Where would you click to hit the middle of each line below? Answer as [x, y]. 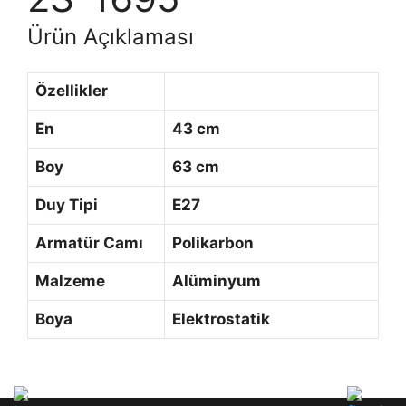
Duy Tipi [67, 204]
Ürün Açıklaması [111, 36]
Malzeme [70, 280]
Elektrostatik [221, 319]
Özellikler [72, 90]
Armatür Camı [89, 242]
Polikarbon [213, 242]
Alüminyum [260, 280]
